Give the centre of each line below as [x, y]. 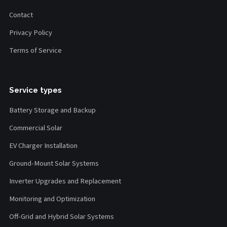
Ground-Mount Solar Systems [54, 164]
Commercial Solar [36, 128]
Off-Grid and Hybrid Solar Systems [62, 217]
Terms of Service [35, 51]
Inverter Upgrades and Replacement [65, 181]
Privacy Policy [31, 33]
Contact [21, 15]
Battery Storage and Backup [52, 110]
